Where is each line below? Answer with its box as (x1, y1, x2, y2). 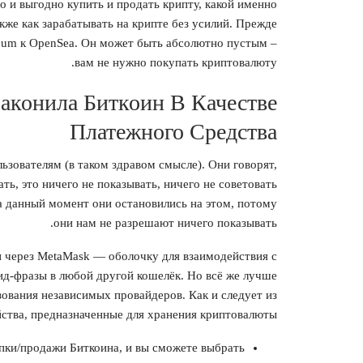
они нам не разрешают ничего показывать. (53, 216, 277, 230)
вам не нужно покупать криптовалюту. (75, 56, 277, 70)
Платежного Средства (70, 119, 277, 145)
